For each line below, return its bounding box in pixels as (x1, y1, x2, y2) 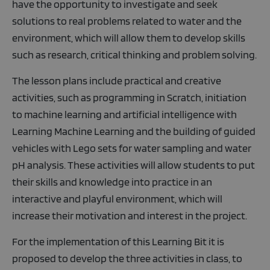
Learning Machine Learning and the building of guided (12, 125, 256, 137)
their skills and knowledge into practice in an (12, 175, 212, 188)
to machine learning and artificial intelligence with (12, 108, 237, 121)
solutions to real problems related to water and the (12, 14, 242, 27)
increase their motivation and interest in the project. (12, 209, 247, 222)
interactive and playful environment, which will (12, 192, 222, 205)
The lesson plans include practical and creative (12, 74, 221, 87)
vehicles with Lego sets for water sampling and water (12, 142, 251, 154)
